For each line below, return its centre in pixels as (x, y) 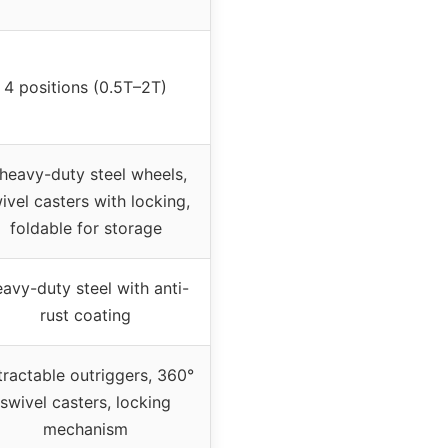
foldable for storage (85, 228)
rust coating (85, 315)
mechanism (85, 429)
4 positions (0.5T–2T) (85, 87)
